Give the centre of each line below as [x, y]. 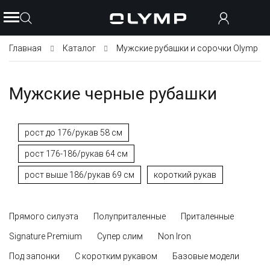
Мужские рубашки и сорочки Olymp [187, 48]
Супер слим [120, 236]
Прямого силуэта [44, 216]
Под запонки [34, 256]
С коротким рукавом [116, 256]
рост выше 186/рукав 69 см [80, 174]
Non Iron [174, 236]
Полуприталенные [130, 216]
